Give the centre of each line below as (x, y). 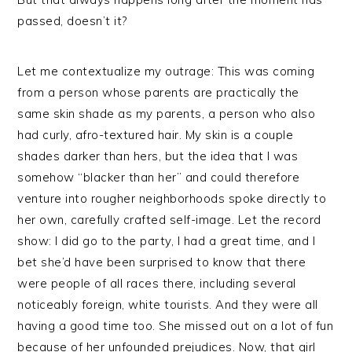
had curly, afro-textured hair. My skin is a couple (156, 135)
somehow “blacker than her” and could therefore (159, 177)
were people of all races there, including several (157, 283)
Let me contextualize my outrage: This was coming (166, 71)
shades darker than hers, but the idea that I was (158, 156)
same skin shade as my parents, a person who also (167, 114)
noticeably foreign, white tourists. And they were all (168, 304)
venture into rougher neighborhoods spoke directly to (172, 198)
